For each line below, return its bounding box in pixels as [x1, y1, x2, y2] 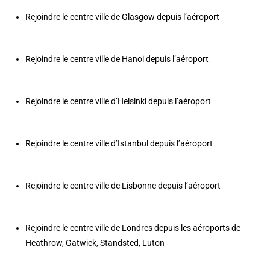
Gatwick [66, 238, 97, 248]
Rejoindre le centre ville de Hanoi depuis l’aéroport [25, 54, 209, 64]
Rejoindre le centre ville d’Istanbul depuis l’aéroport [25, 139, 213, 149]
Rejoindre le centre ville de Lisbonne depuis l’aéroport [25, 181, 221, 191]
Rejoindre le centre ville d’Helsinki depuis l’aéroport [25, 96, 212, 107]
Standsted [100, 238, 139, 248]
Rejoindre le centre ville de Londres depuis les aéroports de [25, 223, 241, 233]
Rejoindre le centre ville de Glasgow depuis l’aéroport [25, 12, 220, 22]
